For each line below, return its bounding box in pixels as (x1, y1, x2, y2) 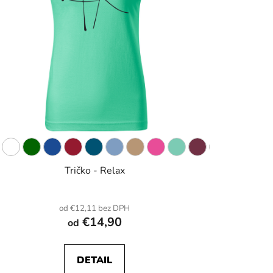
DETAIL (77, 253, 113, 268)
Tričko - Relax (64, 164, 125, 178)
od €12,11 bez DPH (59, 203, 130, 214)
